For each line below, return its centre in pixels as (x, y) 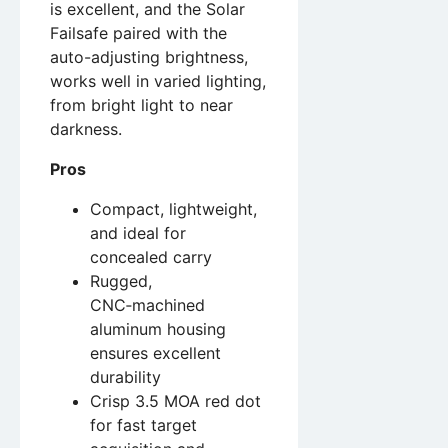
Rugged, (121, 280)
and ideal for (138, 232)
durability (125, 376)
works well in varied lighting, (158, 80)
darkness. (86, 128)
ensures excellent (155, 352)
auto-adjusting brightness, (149, 56)
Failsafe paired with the (138, 32)
